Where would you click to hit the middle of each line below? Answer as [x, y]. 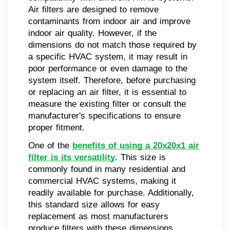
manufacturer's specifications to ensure [104, 116]
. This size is [140, 157]
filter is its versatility [72, 157]
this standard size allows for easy [94, 204]
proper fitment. [56, 127]
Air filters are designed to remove [93, 9]
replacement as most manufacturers [98, 216]
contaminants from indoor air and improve [109, 21]
